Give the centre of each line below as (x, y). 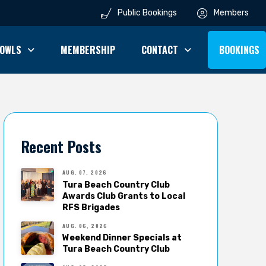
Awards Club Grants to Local (124, 196)
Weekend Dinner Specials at (122, 238)
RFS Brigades (91, 207)
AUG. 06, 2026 (85, 225)
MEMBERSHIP (88, 50)
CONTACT (159, 50)
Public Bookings (148, 13)
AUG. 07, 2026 (85, 172)
